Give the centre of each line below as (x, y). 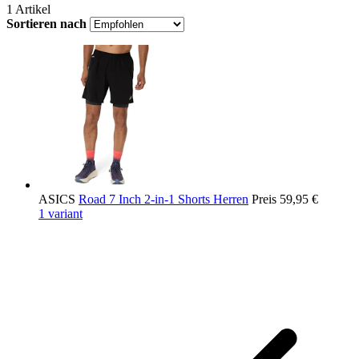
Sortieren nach (46, 24)
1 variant (61, 214)
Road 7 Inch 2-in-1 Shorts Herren (163, 200)
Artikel (32, 10)
